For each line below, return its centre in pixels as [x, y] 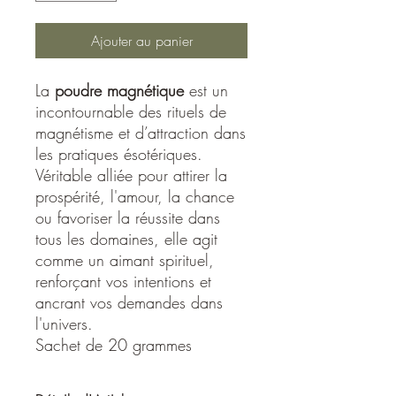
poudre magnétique [119, 90]
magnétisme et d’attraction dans [141, 132]
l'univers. [64, 323]
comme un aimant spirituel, [125, 259]
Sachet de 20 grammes [114, 344]
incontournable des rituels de [131, 111]
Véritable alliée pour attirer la [131, 175]
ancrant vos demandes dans [129, 302]
